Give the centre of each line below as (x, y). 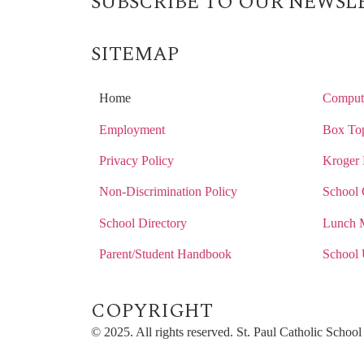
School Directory (143, 223)
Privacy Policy (136, 160)
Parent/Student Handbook (165, 254)
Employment (132, 129)
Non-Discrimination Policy (168, 192)
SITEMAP (135, 55)
